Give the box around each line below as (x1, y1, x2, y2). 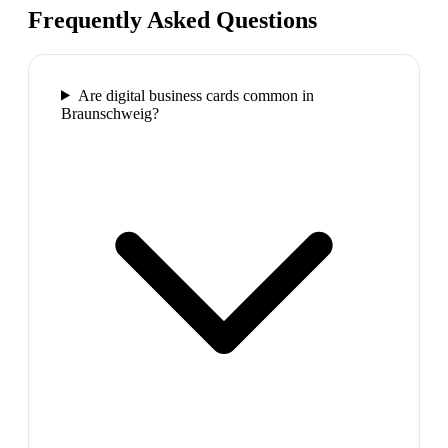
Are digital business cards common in (77, 86, 314, 104)
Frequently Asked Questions (28, 6, 317, 33)
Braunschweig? (61, 104, 159, 122)
